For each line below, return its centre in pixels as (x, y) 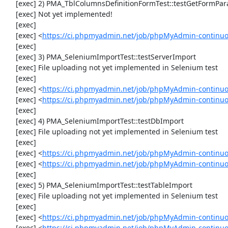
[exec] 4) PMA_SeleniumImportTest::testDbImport (10, 121)
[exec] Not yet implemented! (10, 14)
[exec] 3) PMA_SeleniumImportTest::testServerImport (10, 56)
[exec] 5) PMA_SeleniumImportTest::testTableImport (10, 185)
